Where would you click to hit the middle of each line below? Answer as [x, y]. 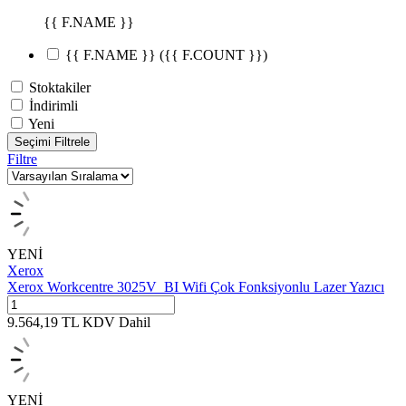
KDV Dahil [116, 323]
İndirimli [53, 106]
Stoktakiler [60, 88]
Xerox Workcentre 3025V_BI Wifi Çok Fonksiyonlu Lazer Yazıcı [196, 287]
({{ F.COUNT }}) [213, 55]
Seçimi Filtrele [52, 142]
